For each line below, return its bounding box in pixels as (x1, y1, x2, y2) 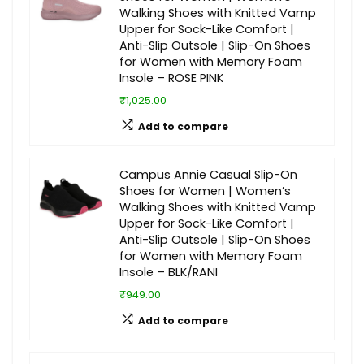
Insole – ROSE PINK (119, 70, 223, 86)
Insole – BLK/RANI (119, 264, 218, 280)
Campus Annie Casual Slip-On (119, 167, 297, 183)
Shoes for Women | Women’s (119, 183, 291, 199)
